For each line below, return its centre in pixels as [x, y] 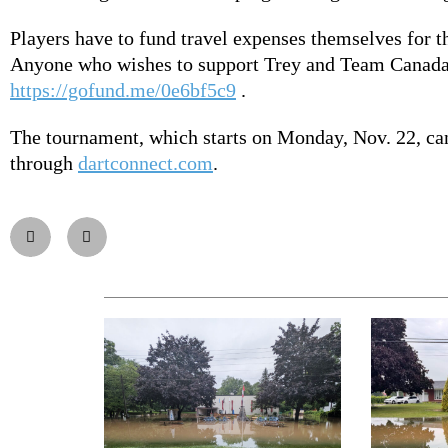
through [44, 162]
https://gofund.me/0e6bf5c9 [123, 89]
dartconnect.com [145, 162]
